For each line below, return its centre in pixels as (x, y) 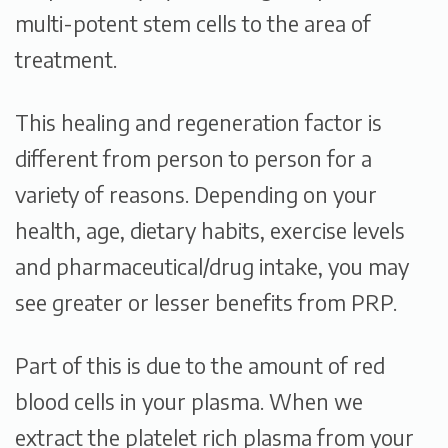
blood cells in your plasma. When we (189, 401)
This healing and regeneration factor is (198, 122)
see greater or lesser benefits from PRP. (206, 302)
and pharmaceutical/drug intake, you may (212, 266)
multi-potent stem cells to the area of (193, 23)
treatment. (66, 59)
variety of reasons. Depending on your (196, 194)
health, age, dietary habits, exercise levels (210, 230)
